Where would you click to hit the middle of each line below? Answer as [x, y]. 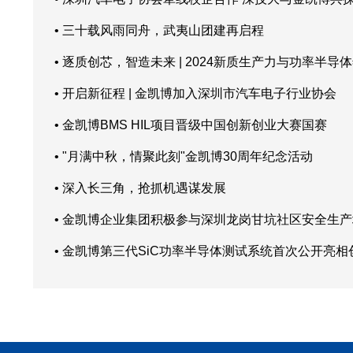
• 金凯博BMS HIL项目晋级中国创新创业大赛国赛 [190, 125]
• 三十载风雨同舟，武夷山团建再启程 [159, 31]
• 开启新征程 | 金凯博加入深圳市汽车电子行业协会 [195, 94]
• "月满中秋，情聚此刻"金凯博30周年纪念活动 [183, 157]
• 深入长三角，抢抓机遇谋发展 [140, 188]
